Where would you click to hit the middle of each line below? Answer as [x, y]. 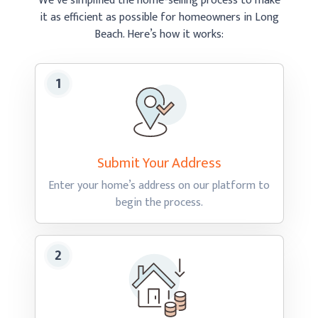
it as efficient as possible [100, 17]
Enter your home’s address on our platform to [159, 186]
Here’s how [155, 34]
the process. [174, 203]
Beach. [111, 34]
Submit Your [134, 163]
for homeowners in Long [219, 17]
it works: [203, 34]
